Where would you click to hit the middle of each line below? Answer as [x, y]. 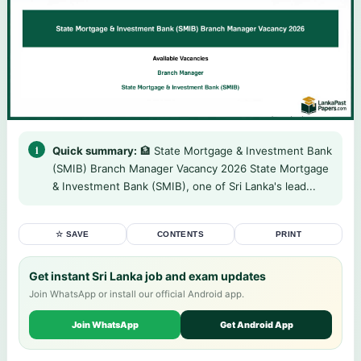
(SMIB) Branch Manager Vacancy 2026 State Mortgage [191, 168]
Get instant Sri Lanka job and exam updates [147, 276]
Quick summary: [95, 150]
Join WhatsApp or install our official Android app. [137, 294]
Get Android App [256, 324]
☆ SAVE [73, 234]
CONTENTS [180, 234]
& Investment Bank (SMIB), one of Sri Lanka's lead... [184, 186]
